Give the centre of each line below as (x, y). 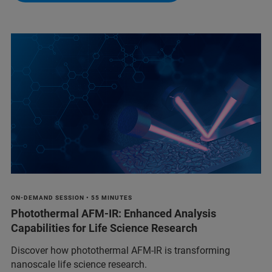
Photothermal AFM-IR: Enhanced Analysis (114, 214)
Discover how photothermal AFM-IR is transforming (121, 251)
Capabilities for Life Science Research (104, 228)
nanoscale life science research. (79, 265)
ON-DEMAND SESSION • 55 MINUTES (72, 198)
